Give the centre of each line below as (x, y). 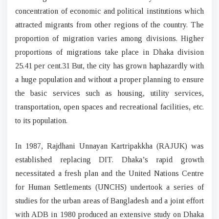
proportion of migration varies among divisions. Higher (109, 38)
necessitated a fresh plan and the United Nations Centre (109, 173)
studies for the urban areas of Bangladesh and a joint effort (109, 201)
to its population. (41, 120)
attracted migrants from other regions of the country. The (109, 25)
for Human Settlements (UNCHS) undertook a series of (109, 187)
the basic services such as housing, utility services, (109, 93)
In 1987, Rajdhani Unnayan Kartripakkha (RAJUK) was (109, 146)
